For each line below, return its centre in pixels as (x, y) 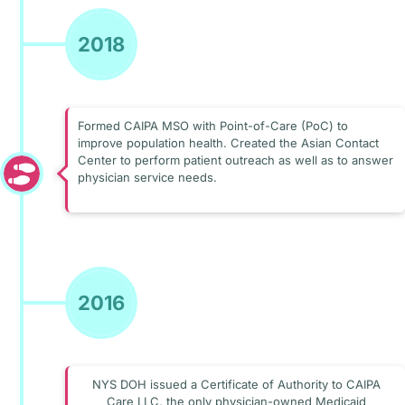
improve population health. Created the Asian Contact (228, 142)
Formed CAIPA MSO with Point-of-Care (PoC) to (212, 125)
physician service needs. (147, 177)
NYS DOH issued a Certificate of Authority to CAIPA (236, 384)
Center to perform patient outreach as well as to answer (235, 160)
